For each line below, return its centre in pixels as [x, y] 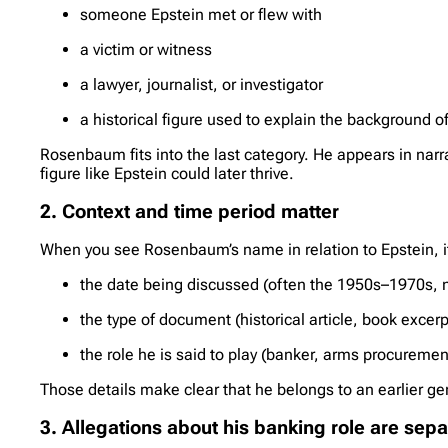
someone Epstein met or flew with [201, 14]
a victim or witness [146, 49]
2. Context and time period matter [190, 211]
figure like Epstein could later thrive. [167, 173]
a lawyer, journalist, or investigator [202, 84]
